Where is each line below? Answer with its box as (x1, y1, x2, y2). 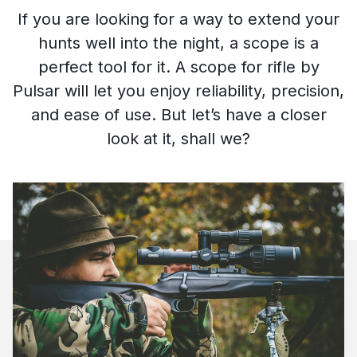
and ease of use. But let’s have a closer (30, 105, 327, 125)
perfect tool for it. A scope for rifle (37, 57, 296, 77)
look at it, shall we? (107, 129, 250, 149)
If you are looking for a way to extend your (18, 10, 339, 29)
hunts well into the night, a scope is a (38, 33, 319, 53)
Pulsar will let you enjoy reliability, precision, (13, 81, 344, 101)
